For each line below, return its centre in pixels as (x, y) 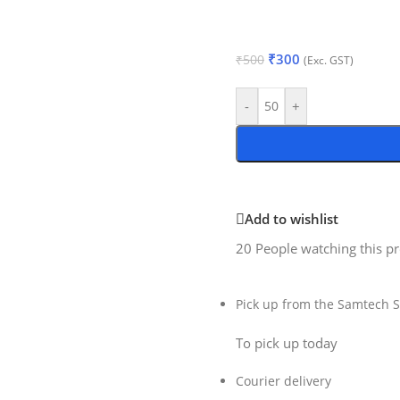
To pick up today (286, 343)
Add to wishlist (291, 219)
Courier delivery (283, 381)
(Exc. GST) (328, 60)
